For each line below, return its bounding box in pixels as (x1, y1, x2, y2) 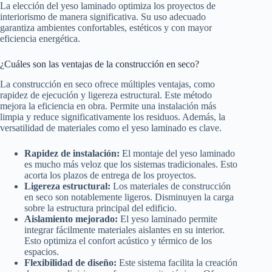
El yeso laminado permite (118, 213, 217, 224)
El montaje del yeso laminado (120, 148, 235, 158)
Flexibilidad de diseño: (24, 257, 117, 268)
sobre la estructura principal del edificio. (24, 202, 177, 213)
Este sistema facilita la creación (117, 257, 237, 268)
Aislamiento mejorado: (24, 213, 118, 224)
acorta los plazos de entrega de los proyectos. (24, 169, 196, 180)
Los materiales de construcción (110, 180, 231, 191)
